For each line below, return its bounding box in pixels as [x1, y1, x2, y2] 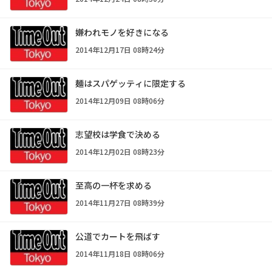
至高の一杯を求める [75, 178, 152, 191]
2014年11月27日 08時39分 [75, 197, 165, 208]
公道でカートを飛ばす [75, 229, 160, 242]
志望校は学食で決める [75, 127, 160, 140]
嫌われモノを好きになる [75, 26, 169, 39]
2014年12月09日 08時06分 [75, 95, 165, 106]
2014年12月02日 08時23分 [75, 146, 165, 157]
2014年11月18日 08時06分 [75, 248, 165, 259]
